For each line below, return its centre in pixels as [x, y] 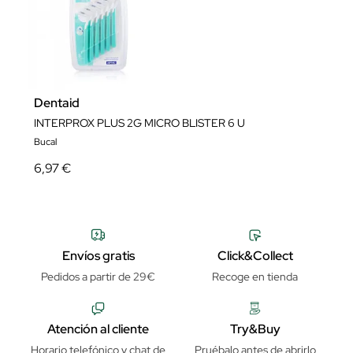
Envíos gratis [98, 256]
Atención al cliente [98, 329]
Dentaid [57, 102]
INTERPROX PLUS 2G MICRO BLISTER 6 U [139, 123]
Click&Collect [255, 256]
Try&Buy [255, 329]
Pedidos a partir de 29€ [98, 277]
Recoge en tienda [255, 277]
